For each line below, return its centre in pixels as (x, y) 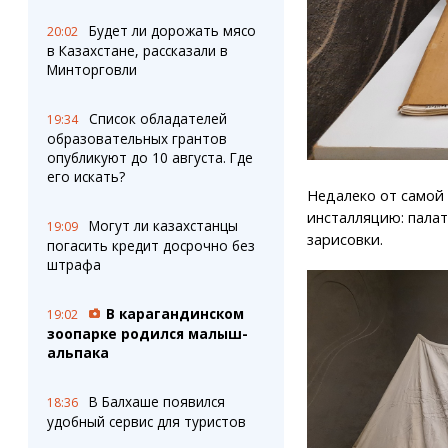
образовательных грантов (136, 138)
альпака (77, 352)
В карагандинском (174, 313)
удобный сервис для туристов (146, 421)
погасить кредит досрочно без (150, 245)
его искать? (85, 176)
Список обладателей (157, 118)
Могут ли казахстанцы (163, 225)
